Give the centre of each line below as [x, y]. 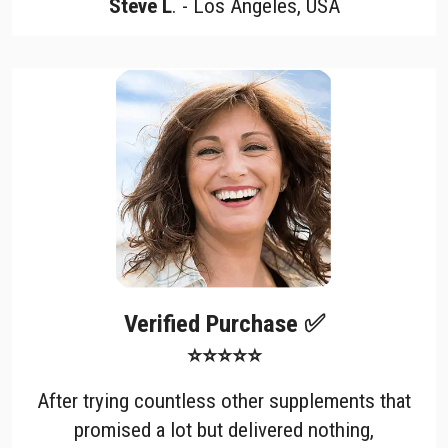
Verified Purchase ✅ [224, 323]
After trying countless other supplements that [224, 400]
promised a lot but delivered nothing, [224, 429]
